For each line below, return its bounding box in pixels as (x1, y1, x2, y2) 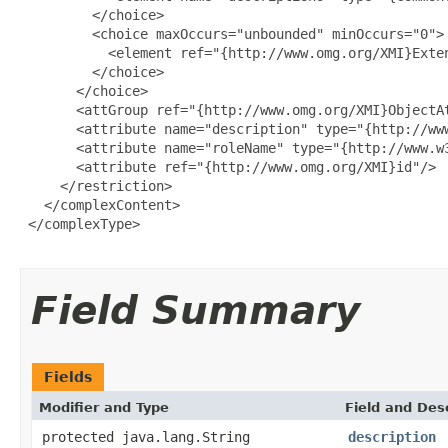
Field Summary (31, 287, 360, 333)
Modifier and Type (39, 399, 169, 415)
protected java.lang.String (42, 428, 250, 445)
